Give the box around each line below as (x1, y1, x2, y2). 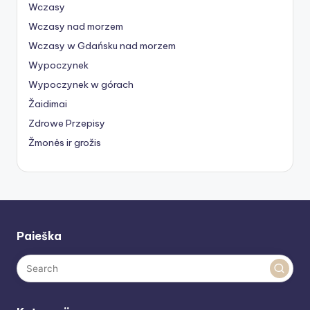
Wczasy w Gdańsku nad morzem (28, 39, 176, 52)
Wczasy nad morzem (28, 19, 123, 33)
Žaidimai (28, 97, 67, 110)
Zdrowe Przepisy (28, 116, 105, 129)
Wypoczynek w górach (28, 77, 134, 91)
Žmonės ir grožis (28, 136, 101, 149)
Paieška (17, 229, 62, 244)
